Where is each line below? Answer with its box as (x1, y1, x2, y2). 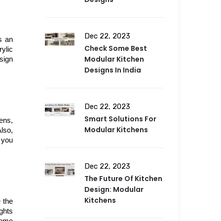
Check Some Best (84, 43, 147, 54)
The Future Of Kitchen (84, 174, 162, 184)
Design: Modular (84, 184, 144, 195)
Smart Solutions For (84, 114, 156, 124)
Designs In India (84, 65, 141, 75)
